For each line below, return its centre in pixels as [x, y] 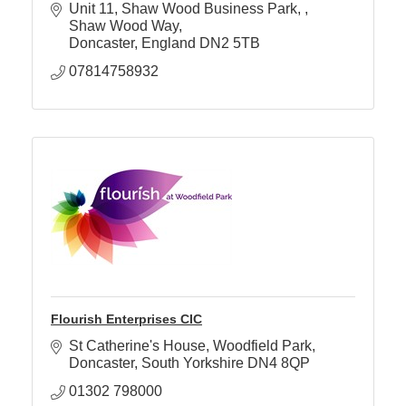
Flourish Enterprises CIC [126, 319]
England [169, 43]
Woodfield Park [262, 346]
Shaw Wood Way [124, 26]
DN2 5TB [230, 43]
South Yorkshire [193, 363]
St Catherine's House [137, 346]
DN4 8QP [279, 363]
